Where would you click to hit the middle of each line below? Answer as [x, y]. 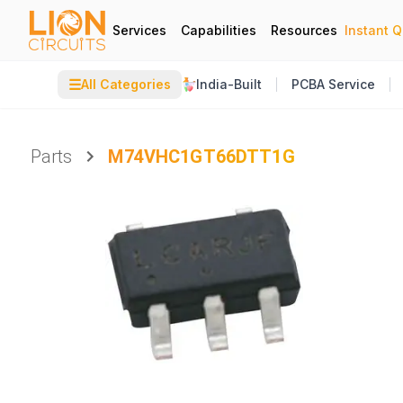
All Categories [126, 84]
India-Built [229, 84]
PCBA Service [333, 84]
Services [139, 30]
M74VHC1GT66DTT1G [201, 157]
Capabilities [219, 30]
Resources [304, 30]
